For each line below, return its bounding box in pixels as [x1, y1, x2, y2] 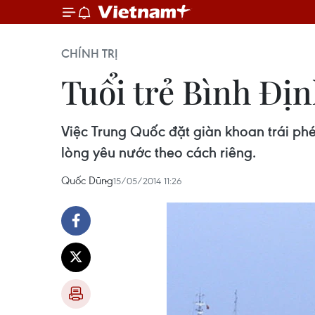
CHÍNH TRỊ [61, 46, 118, 61]
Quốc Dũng [61, 173, 113, 187]
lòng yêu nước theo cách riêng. [61, 143, 256, 162]
